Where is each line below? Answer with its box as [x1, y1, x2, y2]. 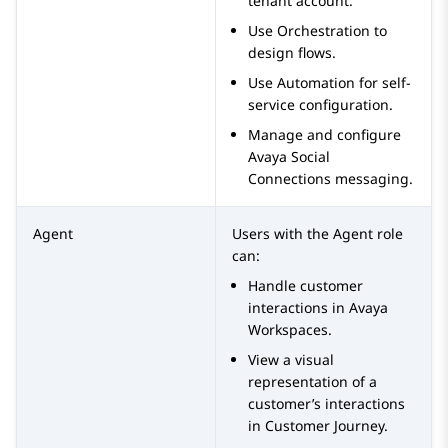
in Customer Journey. [248, 416, 388, 436]
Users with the [232, 224, 333, 244]
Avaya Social [248, 147, 330, 167]
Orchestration [277, 21, 370, 41]
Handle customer [248, 276, 363, 296]
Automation [277, 73, 355, 93]
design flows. [248, 43, 336, 63]
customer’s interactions [248, 394, 405, 414]
